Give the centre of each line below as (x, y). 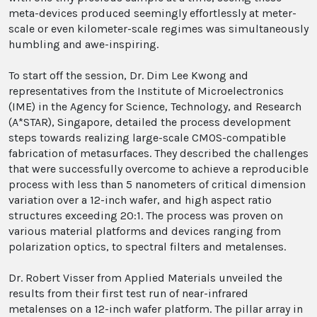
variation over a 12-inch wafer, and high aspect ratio (140, 200)
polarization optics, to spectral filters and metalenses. (147, 247)
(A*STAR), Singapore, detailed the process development (150, 122)
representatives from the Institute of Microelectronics (146, 91)
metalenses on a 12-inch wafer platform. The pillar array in (156, 309)
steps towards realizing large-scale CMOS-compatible (147, 138)
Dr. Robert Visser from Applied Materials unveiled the (145, 278)
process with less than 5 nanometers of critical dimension (157, 184)
